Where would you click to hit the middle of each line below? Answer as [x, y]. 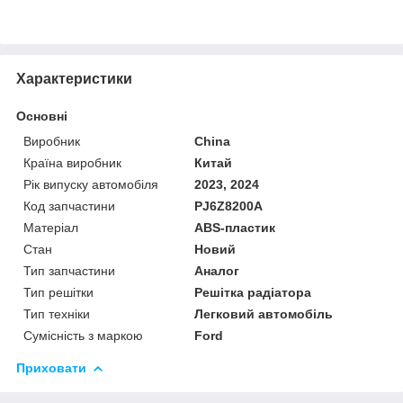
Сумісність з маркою [83, 335]
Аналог [217, 270]
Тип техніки [57, 313]
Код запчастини [69, 206]
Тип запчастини [69, 270]
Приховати [51, 367]
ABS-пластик [235, 227]
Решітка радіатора [253, 292]
